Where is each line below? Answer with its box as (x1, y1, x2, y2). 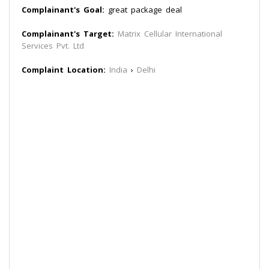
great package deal (104, 4, 182, 15)
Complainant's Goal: (22, 4, 104, 15)
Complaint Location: (22, 64, 106, 75)
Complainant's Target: (22, 28, 114, 39)
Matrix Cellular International (118, 28, 222, 39)
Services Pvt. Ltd (22, 40, 84, 51)
